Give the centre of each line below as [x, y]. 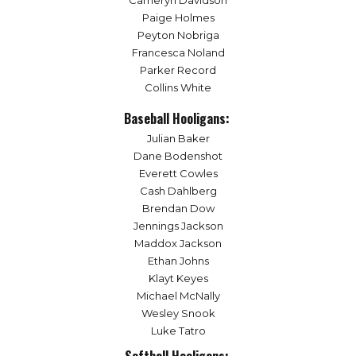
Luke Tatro [178, 331]
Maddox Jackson [178, 244]
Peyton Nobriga [178, 35]
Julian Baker [178, 139]
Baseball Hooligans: [178, 118]
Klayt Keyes [178, 279]
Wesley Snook [178, 313]
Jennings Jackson [178, 226]
